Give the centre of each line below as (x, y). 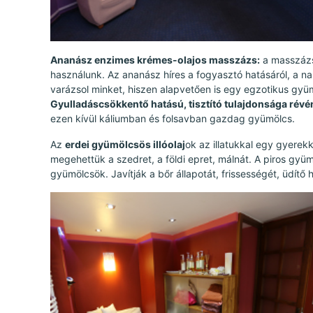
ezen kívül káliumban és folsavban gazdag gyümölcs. (173, 119)
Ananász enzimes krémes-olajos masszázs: (155, 60)
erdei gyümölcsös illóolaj (125, 145)
